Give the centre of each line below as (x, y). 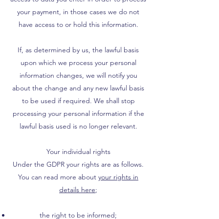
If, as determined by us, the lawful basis (78, 50)
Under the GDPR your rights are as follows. (78, 164)
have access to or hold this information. (78, 24)
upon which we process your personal (78, 63)
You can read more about (58, 177)
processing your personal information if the (78, 113)
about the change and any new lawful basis (78, 88)
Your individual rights (78, 152)
